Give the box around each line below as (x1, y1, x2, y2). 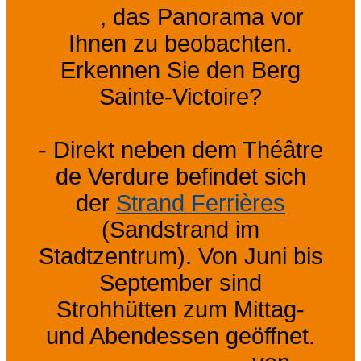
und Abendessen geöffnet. (46, 322, 315, 349)
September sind (99, 269, 262, 296)
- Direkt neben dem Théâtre (38, 136, 323, 163)
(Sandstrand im (102, 216, 259, 243)
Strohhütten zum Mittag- (56, 296, 305, 322)
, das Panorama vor (99, 3, 304, 30)
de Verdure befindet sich (55, 163, 306, 189)
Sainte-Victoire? (99, 83, 262, 110)
